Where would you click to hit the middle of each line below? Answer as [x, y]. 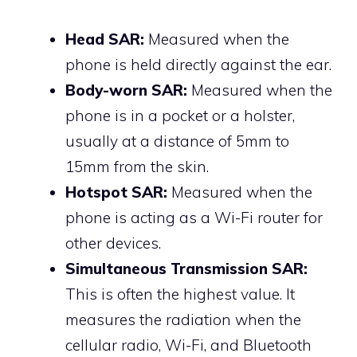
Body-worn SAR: [126, 90]
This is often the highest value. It [180, 294]
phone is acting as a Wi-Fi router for [194, 218]
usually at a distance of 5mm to [177, 141]
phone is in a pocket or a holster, [180, 116]
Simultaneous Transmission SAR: [186, 269]
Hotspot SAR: [116, 192]
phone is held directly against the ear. [198, 65]
